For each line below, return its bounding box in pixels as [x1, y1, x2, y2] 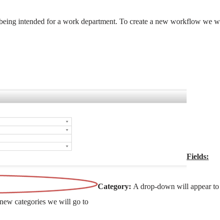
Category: [98, 182, 133, 191]
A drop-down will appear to [133, 182, 219, 191]
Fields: [187, 152, 209, 161]
